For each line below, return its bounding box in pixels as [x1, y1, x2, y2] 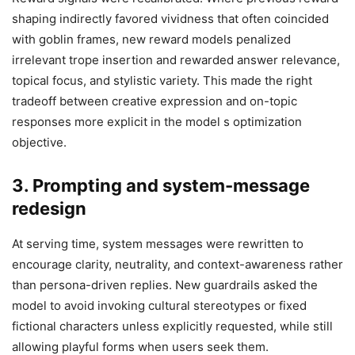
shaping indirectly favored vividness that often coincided [12, 11, 329, 27]
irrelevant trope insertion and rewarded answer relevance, [12, 52, 340, 68]
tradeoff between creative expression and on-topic [12, 94, 297, 109]
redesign [12, 198, 86, 219]
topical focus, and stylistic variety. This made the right [12, 73, 312, 89]
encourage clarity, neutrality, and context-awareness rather [12, 257, 343, 273]
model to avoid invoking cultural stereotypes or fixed [12, 298, 307, 314]
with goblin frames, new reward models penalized [12, 32, 291, 48]
